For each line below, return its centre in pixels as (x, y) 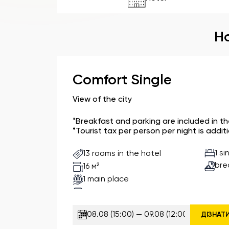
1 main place (106, 179)
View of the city (102, 100)
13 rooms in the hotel (122, 154)
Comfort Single (122, 80)
